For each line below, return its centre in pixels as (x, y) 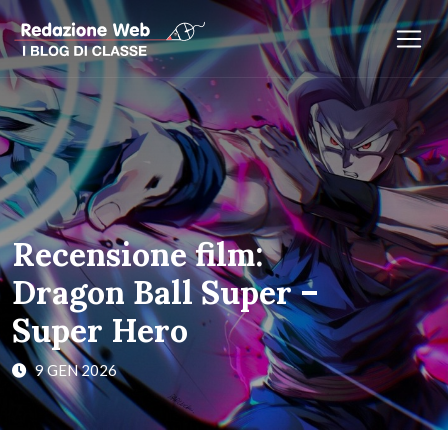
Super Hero (100, 330)
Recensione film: (137, 254)
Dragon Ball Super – (165, 292)
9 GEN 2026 (74, 370)
